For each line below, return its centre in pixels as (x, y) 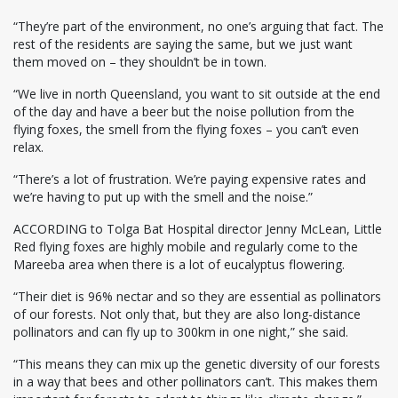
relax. (28, 147)
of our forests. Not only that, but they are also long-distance (187, 314)
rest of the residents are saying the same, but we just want (183, 44)
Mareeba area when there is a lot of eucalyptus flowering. (179, 265)
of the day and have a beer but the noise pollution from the (184, 112)
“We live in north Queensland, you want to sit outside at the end (197, 94)
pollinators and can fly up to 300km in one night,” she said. (181, 332)
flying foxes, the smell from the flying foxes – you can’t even (186, 130)
